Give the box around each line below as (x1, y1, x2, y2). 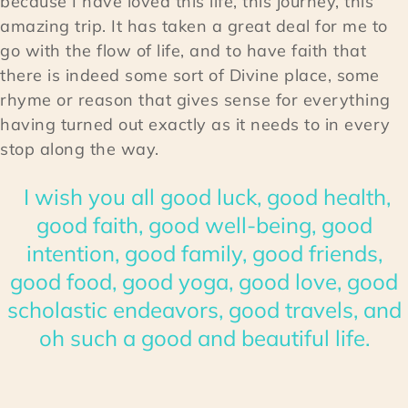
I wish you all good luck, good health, (17, 183, 391, 211)
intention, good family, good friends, (25, 240, 382, 268)
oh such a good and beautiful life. (38, 324, 370, 352)
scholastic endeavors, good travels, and (6, 296, 402, 324)
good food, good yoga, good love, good (10, 268, 398, 296)
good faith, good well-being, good (36, 211, 372, 240)
